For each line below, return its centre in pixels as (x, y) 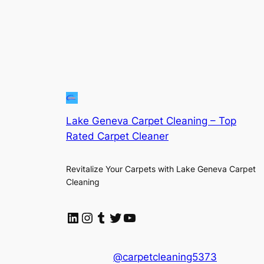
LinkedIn (93, 217)
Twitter (132, 217)
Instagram (113, 217)
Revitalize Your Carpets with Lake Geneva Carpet (161, 169)
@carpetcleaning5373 (165, 257)
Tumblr (117, 217)
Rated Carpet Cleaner (117, 136)
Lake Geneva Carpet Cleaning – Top (151, 121)
